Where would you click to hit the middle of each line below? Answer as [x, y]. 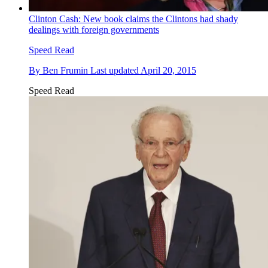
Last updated [115, 71]
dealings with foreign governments [94, 30]
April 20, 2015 [168, 71]
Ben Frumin [65, 71]
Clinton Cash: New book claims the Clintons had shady [133, 19]
